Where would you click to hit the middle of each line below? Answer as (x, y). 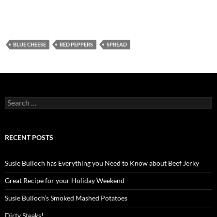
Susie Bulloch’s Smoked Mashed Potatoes (66, 198)
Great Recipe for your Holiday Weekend (65, 181)
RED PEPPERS (76, 45)
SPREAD (117, 45)
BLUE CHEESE (30, 45)
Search (15, 101)
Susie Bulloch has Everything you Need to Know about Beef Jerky (102, 163)
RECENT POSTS (29, 138)
